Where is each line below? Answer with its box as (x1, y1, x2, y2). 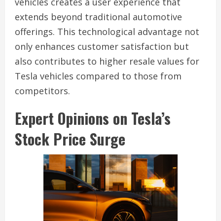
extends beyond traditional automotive (15, 10, 182, 23)
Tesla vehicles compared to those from (15, 70, 182, 82)
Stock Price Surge (15, 127, 125, 150)
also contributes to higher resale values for (15, 55, 199, 67)
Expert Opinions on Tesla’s (15, 107, 171, 129)
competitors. (15, 84, 70, 97)
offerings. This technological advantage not (15, 25, 199, 37)
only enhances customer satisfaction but (15, 40, 189, 52)
